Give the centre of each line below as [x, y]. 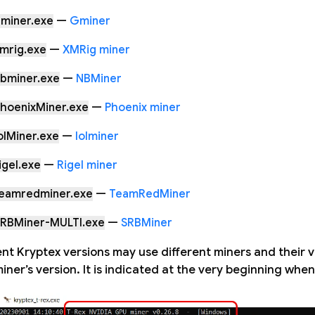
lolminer [97, 136]
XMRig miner [96, 50]
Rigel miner [87, 165]
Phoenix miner [143, 107]
